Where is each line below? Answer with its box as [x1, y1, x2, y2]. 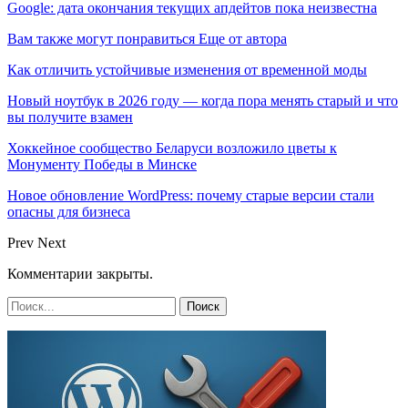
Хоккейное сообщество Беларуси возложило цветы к [7, 139, 337, 156]
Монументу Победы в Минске [7, 156, 197, 172]
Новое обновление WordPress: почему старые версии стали [7, 187, 374, 203]
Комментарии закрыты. [7, 265, 153, 281]
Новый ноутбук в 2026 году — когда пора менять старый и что [7, 92, 398, 108]
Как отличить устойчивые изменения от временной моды [7, 61, 367, 77]
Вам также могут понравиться [7, 30, 195, 46]
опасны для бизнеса [7, 203, 130, 219]
